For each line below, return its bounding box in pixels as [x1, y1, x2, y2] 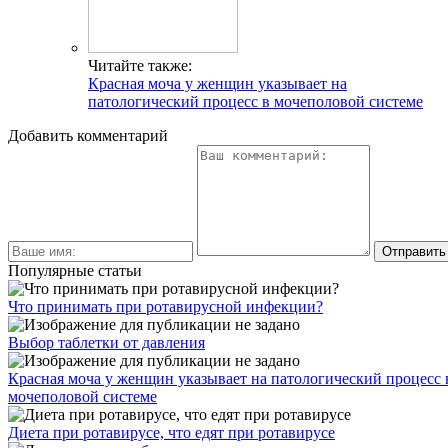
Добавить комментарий [8, 126, 168, 144]
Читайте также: [88, 56, 192, 74]
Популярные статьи [8, 261, 142, 279]
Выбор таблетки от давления [8, 333, 205, 351]
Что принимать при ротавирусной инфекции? [8, 297, 323, 315]
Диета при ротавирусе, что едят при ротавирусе [8, 423, 335, 441]
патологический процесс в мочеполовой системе [88, 92, 423, 110]
